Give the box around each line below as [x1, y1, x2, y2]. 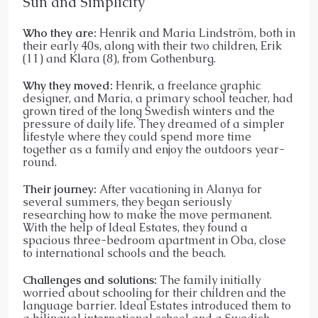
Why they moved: [23, 77, 113, 93]
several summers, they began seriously [23, 194, 231, 209]
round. [23, 154, 57, 170]
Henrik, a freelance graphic [113, 77, 261, 93]
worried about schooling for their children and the [23, 285, 286, 300]
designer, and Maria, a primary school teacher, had [23, 90, 293, 106]
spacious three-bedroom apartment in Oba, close [23, 232, 286, 248]
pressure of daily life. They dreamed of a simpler [23, 116, 285, 131]
